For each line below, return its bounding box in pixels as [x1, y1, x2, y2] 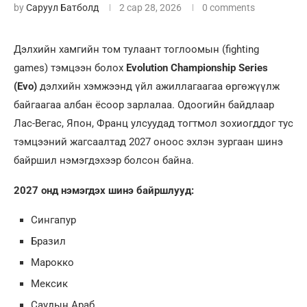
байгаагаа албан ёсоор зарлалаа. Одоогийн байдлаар [14, 99, 274, 112]
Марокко [31, 256, 74, 269]
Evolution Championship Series [126, 62, 268, 75]
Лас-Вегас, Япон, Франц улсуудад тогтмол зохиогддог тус [14, 117, 293, 130]
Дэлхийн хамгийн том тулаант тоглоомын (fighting [14, 43, 259, 56]
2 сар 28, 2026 [119, 2, 182, 14]
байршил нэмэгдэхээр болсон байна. [14, 154, 194, 167]
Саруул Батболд [26, 2, 99, 14]
